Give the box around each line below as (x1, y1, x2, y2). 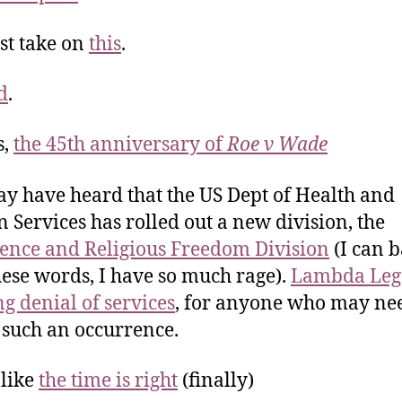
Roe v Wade (227, 133, 328, 158)
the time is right (39, 368, 178, 393)
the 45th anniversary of (13, 133, 227, 158)
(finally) (178, 368, 254, 393)
